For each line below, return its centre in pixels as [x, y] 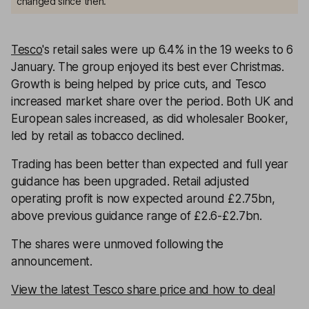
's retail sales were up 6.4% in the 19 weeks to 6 [168, 50]
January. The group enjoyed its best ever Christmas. [148, 67]
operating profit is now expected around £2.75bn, [143, 199]
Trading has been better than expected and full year [150, 164]
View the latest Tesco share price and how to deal [143, 290]
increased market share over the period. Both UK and [152, 101]
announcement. [52, 261]
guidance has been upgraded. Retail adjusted [130, 181]
